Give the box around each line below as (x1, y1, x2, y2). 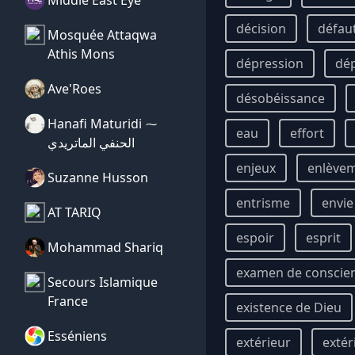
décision (236, 20, 286, 37)
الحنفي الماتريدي (48, 134, 135, 151)
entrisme (236, 194, 290, 212)
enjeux (236, 159, 276, 177)
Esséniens (48, 327, 107, 345)
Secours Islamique (48, 273, 158, 291)
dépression (236, 55, 303, 72)
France (48, 292, 88, 310)
